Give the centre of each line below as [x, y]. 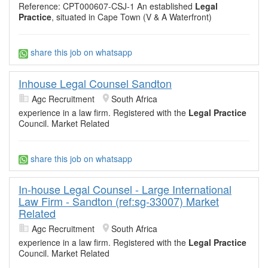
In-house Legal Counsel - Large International [125, 189]
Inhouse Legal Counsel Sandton [95, 83]
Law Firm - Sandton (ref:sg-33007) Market [119, 201]
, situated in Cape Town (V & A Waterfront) [132, 17]
